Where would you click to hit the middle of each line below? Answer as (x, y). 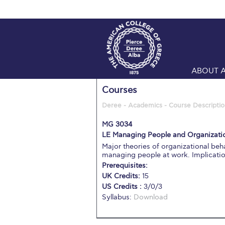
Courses (120, 90)
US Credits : (123, 187)
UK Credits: (122, 176)
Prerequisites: (125, 165)
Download (151, 197)
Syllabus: (118, 197)
